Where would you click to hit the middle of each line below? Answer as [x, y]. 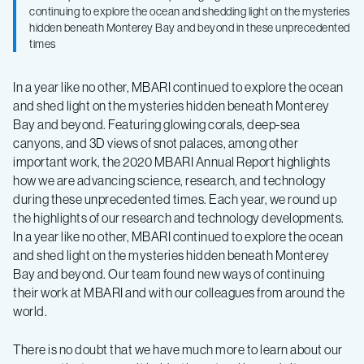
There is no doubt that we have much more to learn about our [178, 349]
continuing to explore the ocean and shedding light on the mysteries [190, 11]
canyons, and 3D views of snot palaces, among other [156, 143]
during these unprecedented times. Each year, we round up [175, 199]
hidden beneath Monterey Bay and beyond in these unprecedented [190, 27]
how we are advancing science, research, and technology [169, 180]
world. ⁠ [31, 311]
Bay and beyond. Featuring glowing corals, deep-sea [156, 124]
